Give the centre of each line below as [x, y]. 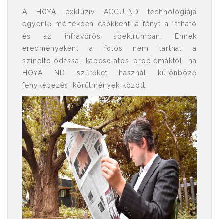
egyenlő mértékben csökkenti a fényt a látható [109, 24]
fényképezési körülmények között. [85, 85]
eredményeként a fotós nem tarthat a [109, 48]
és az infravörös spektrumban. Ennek [109, 36]
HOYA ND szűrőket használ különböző [109, 73]
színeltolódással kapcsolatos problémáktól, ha [109, 61]
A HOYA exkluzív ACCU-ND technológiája [109, 12]
